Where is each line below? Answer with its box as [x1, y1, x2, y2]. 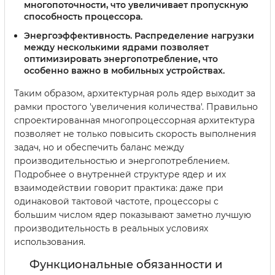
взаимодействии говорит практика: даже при [14, 182, 223, 194]
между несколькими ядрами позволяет [24, 42, 209, 53]
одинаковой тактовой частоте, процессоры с [14, 196, 219, 207]
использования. [14, 236, 85, 248]
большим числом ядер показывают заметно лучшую [14, 209, 251, 221]
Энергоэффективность [24, 30, 130, 42]
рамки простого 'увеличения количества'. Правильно [14, 101, 258, 113]
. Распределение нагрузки [130, 30, 254, 42]
